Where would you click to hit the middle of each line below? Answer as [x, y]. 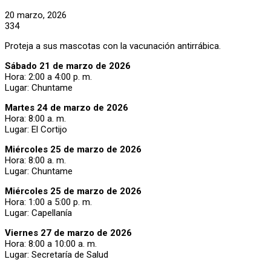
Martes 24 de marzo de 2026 [67, 107]
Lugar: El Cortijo [36, 129]
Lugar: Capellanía [38, 213]
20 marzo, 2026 [36, 15]
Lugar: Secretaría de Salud [57, 254]
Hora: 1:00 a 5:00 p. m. [48, 202]
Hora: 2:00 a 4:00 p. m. [48, 77]
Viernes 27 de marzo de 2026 [68, 233]
